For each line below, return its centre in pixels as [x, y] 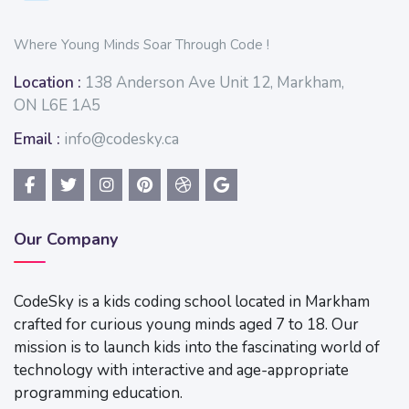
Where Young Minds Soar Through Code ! [142, 45]
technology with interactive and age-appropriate [181, 371]
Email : [37, 140]
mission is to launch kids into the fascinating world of [197, 348]
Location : [47, 83]
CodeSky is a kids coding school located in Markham [192, 302]
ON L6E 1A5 [57, 106]
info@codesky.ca [121, 140]
